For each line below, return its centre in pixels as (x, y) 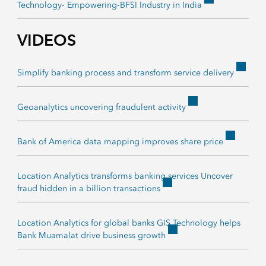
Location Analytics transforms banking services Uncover (125, 176)
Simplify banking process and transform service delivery (125, 73)
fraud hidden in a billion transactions (88, 189)
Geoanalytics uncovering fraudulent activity (101, 107)
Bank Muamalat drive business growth (91, 236)
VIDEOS (46, 40)
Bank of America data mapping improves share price (120, 142)
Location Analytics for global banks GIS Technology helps (129, 223)
